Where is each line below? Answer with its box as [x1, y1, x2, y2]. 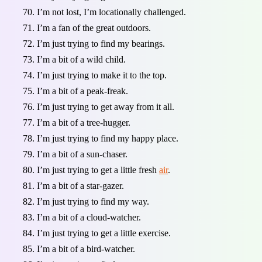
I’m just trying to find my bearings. [37, 39, 165, 49]
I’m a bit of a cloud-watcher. [37, 212, 141, 223]
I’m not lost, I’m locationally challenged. [37, 7, 186, 18]
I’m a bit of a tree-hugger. [37, 118, 130, 128]
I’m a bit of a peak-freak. [37, 86, 128, 96]
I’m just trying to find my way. [37, 196, 149, 207]
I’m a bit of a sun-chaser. [37, 149, 127, 160]
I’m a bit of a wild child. [37, 54, 126, 65]
